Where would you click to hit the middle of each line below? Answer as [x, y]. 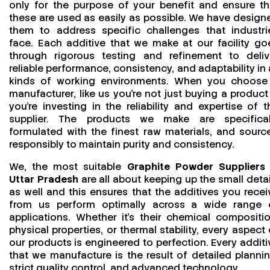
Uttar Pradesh [44, 179]
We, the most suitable [68, 166]
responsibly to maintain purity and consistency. [123, 144]
